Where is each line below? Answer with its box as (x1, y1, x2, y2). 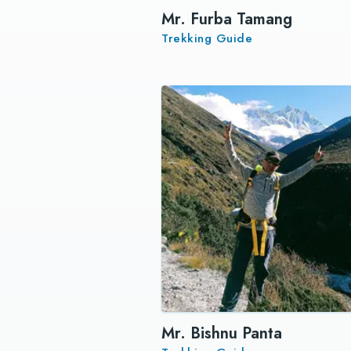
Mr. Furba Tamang (161, 8, 293, 31)
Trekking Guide (161, 30, 253, 48)
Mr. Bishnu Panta (161, 322, 283, 346)
